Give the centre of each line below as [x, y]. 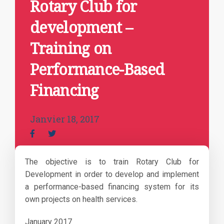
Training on [71, 48]
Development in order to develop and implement [112, 174]
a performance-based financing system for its [112, 187]
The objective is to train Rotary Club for [112, 162]
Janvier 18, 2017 [65, 119]
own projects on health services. [81, 199]
